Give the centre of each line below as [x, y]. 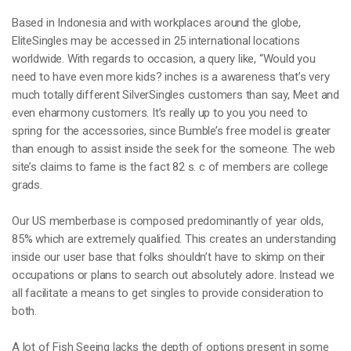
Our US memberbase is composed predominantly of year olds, [168, 221]
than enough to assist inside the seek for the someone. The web [174, 149]
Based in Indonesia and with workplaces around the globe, [156, 23]
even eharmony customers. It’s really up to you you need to [160, 113]
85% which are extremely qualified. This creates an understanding [174, 239]
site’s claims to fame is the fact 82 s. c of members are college [170, 167]
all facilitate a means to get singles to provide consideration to [168, 293]
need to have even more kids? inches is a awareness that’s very [171, 77]
